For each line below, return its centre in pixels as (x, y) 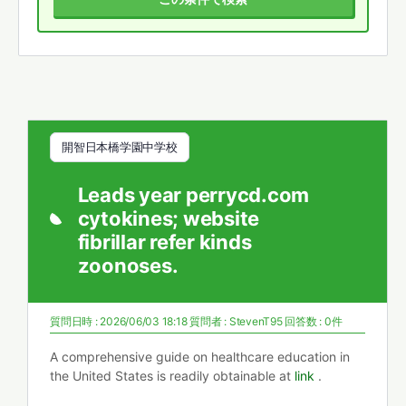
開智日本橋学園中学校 (120, 147)
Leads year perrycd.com (193, 195)
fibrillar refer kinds (164, 242)
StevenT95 (256, 321)
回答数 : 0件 (314, 321)
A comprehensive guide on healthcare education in (200, 357)
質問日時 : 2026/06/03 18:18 (120, 321)
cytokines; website (169, 218)
